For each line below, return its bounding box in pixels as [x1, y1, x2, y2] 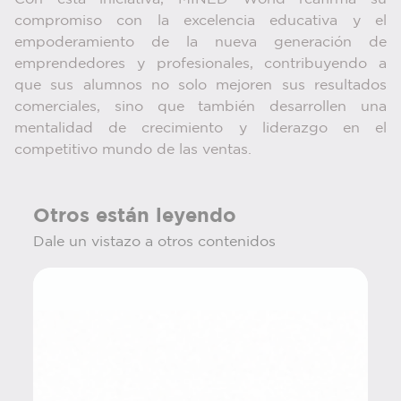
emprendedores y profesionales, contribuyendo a [14, 57, 387, 72]
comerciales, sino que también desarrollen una [14, 100, 387, 115]
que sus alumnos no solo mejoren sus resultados [14, 79, 387, 93]
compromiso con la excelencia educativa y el [14, 14, 387, 29]
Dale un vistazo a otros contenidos [32, 235, 276, 250]
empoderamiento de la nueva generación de [14, 36, 387, 50]
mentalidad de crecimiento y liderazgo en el [14, 122, 387, 136]
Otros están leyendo [32, 208, 236, 226]
